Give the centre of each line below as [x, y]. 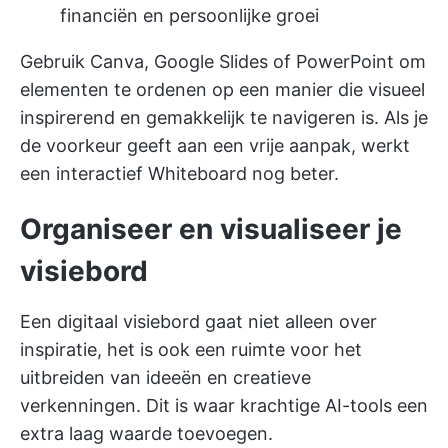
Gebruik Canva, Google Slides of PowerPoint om [223, 62]
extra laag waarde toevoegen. [146, 434]
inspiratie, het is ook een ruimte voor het [191, 350]
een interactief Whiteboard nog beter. [179, 174]
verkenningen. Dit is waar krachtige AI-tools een [224, 406]
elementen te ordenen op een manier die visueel [222, 90]
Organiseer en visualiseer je [211, 229]
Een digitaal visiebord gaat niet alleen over [198, 322]
